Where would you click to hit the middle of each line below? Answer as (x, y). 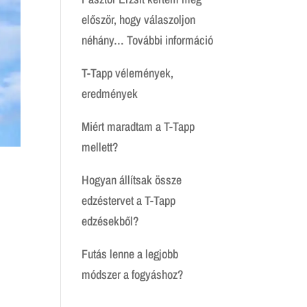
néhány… (105, 40)
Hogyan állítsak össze (132, 180)
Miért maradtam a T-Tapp (138, 126)
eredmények (110, 94)
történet (230, 81)
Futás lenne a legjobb (130, 254)
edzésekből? (110, 221)
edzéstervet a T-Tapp (129, 200)
